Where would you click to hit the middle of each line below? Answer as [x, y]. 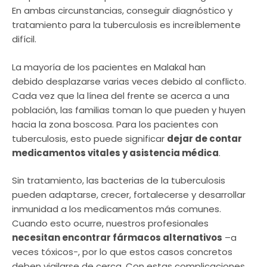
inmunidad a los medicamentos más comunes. [117, 209]
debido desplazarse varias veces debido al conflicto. [129, 81]
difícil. [24, 39]
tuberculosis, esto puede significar [89, 138]
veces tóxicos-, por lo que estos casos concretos [122, 252]
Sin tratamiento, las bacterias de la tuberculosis [119, 181]
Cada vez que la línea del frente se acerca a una [121, 95]
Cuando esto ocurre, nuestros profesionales [110, 223]
